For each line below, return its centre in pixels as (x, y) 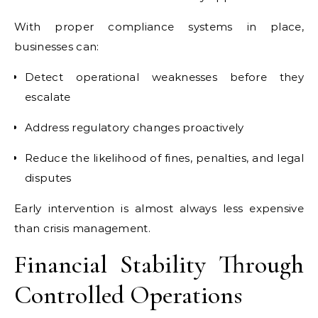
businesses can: (57, 46)
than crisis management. (82, 228)
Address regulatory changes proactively (135, 127)
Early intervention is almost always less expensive (159, 208)
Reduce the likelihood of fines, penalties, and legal (164, 158)
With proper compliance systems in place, (159, 27)
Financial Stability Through (159, 264)
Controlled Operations (128, 295)
